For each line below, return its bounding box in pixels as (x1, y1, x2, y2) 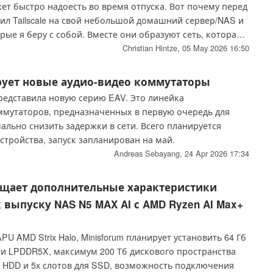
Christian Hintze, (122, 42, 182, 54)
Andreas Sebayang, (113, 147, 185, 160)
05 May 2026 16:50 (182, 42, 249, 54)
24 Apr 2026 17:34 (184, 147, 249, 160)
